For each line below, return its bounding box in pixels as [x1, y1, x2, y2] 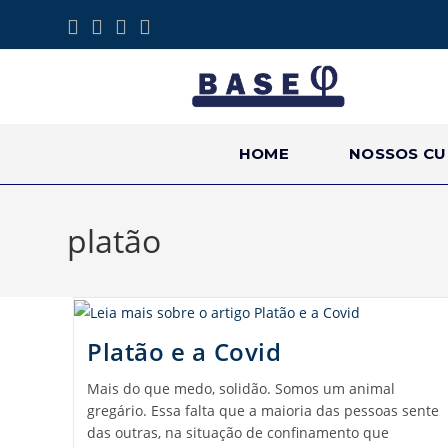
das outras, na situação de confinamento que [86, 423, 389, 443]
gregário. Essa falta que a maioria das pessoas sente [86, 401, 439, 421]
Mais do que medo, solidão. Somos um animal [86, 379, 395, 399]
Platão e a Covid [86, 335, 282, 369]
